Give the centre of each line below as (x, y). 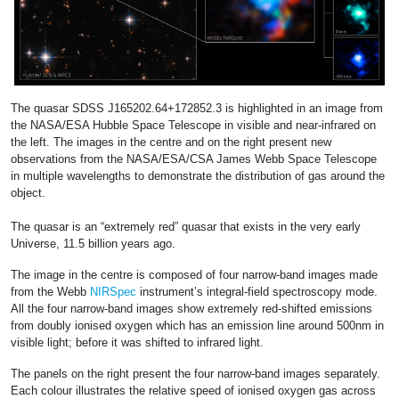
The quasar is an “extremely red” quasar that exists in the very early (186, 226)
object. (28, 192)
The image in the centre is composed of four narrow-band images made (194, 274)
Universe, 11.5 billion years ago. (93, 243)
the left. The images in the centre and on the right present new (171, 142)
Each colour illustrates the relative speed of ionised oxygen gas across (193, 390)
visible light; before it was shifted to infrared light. (137, 342)
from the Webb (50, 291)
